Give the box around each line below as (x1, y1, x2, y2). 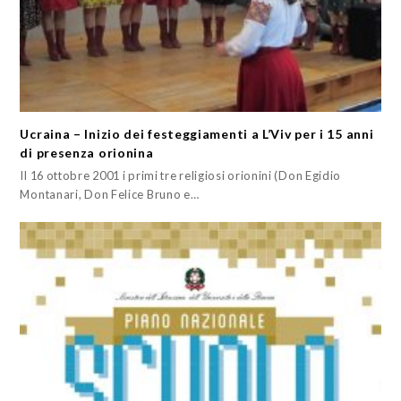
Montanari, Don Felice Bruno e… (20, 187, 200, 202)
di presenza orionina (20, 145, 154, 161)
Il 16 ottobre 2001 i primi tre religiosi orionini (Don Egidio (20, 168, 342, 183)
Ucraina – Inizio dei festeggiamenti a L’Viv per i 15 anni (20, 126, 374, 142)
